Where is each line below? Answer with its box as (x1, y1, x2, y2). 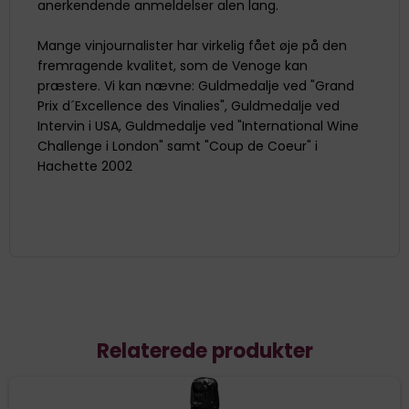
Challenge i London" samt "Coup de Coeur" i (37, 136, 318, 155)
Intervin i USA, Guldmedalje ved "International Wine (37, 116, 359, 135)
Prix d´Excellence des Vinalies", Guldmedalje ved (37, 96, 340, 115)
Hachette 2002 (37, 156, 132, 175)
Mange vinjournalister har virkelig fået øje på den (37, 36, 347, 55)
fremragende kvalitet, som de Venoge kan (37, 56, 308, 75)
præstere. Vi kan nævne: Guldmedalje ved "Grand (37, 76, 354, 95)
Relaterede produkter (96, 336, 313, 365)
